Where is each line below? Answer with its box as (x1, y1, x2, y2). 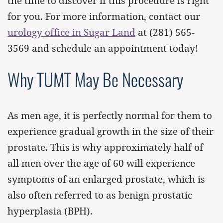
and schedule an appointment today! (29, 42, 198, 55)
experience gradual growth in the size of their (7, 125, 214, 138)
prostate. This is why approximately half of (7, 141, 203, 154)
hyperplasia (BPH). (7, 205, 93, 218)
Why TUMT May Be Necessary (7, 73, 183, 91)
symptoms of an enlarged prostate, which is (7, 173, 205, 186)
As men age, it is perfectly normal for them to (7, 109, 212, 122)
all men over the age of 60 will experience (7, 157, 195, 170)
